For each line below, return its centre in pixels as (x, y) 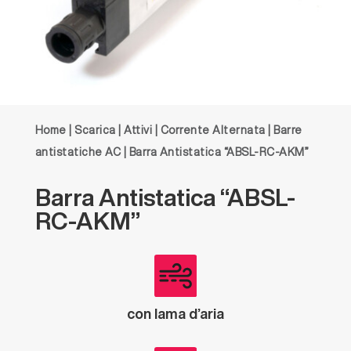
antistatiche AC (78, 152)
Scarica (95, 130)
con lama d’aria (175, 313)
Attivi (138, 130)
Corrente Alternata (213, 130)
